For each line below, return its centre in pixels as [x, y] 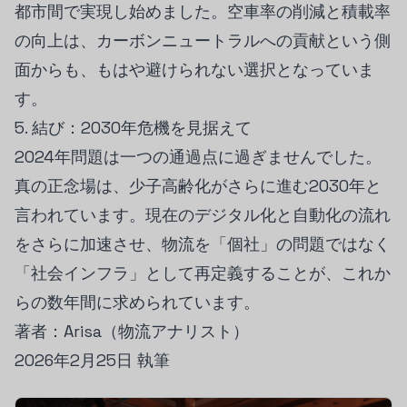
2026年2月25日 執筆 [92, 360]
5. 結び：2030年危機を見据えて [133, 128]
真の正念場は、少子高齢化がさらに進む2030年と [198, 186]
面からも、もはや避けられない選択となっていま [194, 69]
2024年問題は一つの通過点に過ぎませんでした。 [198, 157]
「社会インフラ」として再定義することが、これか [203, 273]
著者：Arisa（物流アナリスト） [132, 331]
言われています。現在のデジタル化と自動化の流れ [203, 215]
